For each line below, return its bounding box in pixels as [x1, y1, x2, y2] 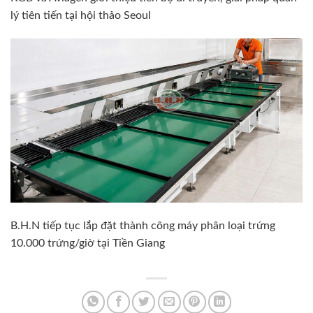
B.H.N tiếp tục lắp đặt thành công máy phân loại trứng [10, 220, 275, 232]
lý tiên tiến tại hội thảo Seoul [10, 10, 151, 22]
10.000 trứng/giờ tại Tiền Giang [10, 238, 165, 249]
